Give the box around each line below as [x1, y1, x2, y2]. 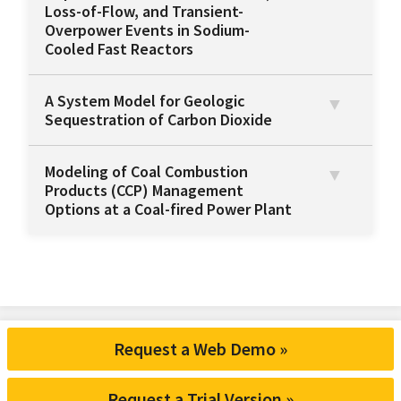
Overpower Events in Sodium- [45, 20, 250, 41]
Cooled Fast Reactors [45, 38, 193, 60]
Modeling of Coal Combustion [45, 161, 248, 183]
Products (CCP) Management [45, 180, 243, 201]
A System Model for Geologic [45, 90, 245, 112]
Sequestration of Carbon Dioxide [45, 109, 272, 131]
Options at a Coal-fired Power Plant [45, 199, 292, 220]
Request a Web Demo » [114, 337, 287, 361]
